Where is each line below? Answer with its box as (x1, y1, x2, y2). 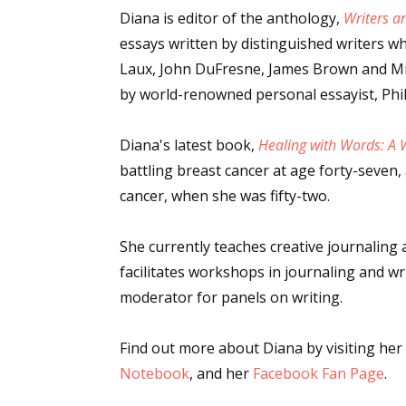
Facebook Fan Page (253, 363, 384, 383)
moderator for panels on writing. (120, 287, 343, 307)
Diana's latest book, (120, 135, 258, 155)
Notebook (120, 363, 189, 383)
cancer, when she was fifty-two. (120, 186, 330, 206)
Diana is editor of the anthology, (120, 8, 343, 28)
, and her (189, 363, 253, 383)
